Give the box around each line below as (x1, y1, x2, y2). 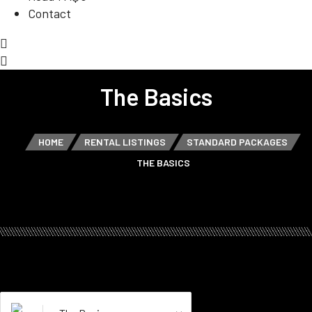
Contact (28, 6, 71, 21)
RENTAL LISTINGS (84, 136, 166, 148)
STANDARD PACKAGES (187, 136, 288, 148)
